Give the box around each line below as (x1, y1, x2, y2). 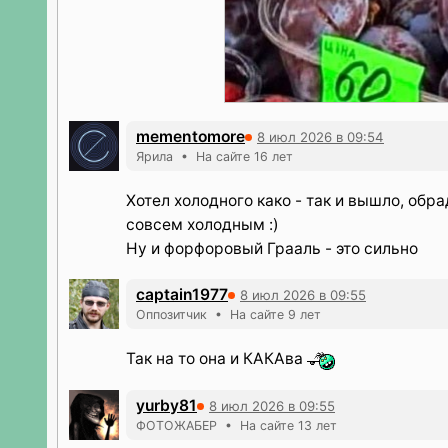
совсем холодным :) (126, 215, 279, 234)
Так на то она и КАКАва (126, 349, 307, 368)
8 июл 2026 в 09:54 (257, 128, 384, 145)
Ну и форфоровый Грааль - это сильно (126, 239, 418, 258)
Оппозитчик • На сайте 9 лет (136, 307, 321, 322)
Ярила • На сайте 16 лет (136, 149, 293, 164)
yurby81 (136, 396, 197, 415)
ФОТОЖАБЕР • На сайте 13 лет (136, 418, 337, 433)
